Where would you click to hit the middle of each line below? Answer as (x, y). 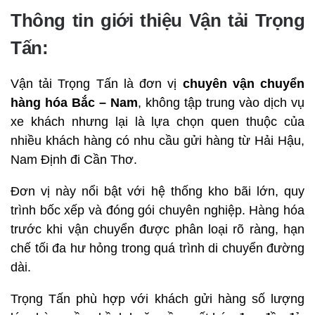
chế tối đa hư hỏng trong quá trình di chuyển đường (157, 248)
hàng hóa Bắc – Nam (74, 102)
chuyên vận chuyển (244, 83)
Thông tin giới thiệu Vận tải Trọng (157, 20)
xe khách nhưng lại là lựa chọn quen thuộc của (157, 121)
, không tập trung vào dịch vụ (221, 102)
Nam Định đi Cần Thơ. (74, 159)
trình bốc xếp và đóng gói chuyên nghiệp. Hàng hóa (157, 210)
